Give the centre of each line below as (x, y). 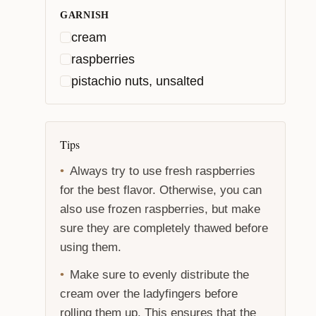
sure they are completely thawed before (164, 228)
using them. (91, 247)
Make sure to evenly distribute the (159, 274)
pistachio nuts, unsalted (138, 81)
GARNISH (85, 16)
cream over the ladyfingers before (149, 293)
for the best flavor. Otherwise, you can (161, 190)
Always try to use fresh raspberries (163, 171)
